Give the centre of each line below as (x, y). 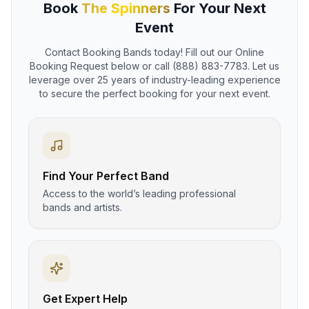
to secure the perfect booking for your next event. (154, 93)
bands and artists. (82, 207)
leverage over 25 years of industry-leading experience (154, 79)
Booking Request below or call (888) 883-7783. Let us (154, 66)
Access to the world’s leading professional (139, 193)
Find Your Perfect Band (106, 176)
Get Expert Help (85, 298)
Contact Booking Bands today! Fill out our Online (154, 52)
